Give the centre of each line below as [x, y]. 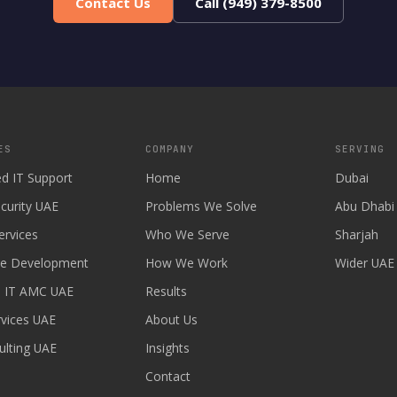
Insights [167, 348]
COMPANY [170, 149]
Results [166, 291]
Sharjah [357, 234]
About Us [171, 319]
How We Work [186, 263]
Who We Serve [187, 234]
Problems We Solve [201, 206]
